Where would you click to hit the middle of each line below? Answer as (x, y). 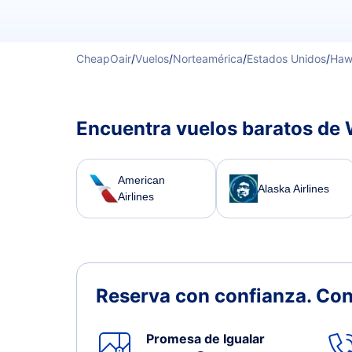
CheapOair (104, 59)
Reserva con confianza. (206, 296)
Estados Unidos (286, 59)
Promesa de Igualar (205, 339)
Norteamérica (208, 59)
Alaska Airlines (294, 188)
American (141, 180)
